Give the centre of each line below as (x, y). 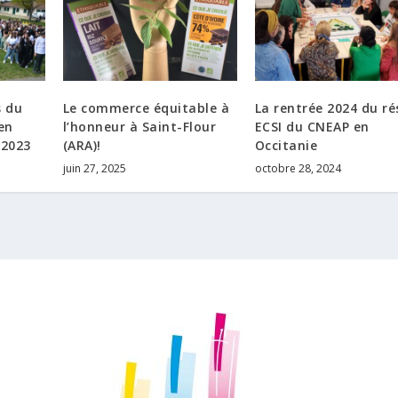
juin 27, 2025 (94, 169)
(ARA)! (82, 146)
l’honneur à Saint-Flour (139, 127)
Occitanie (286, 146)
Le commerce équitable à (146, 108)
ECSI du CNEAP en (312, 127)
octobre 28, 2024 (298, 169)
